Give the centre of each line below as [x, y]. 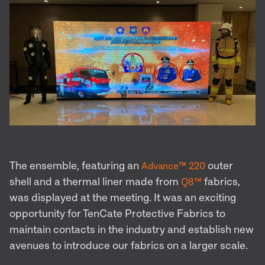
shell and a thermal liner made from [95, 181]
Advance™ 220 [173, 166]
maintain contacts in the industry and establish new [132, 229]
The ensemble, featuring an [75, 165]
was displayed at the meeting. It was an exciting [123, 197]
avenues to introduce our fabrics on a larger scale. [129, 245]
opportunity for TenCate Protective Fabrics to [117, 213]
